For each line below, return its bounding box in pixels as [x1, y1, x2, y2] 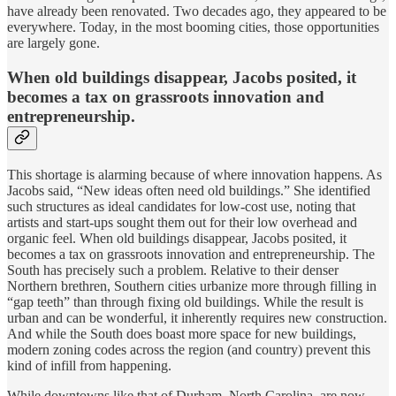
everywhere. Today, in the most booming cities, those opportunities [7, 19, 379, 35]
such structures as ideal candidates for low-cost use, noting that [7, 198, 355, 214]
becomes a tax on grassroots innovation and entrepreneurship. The [7, 246, 375, 262]
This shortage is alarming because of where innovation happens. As [7, 166, 382, 182]
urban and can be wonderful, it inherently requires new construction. [7, 309, 387, 325]
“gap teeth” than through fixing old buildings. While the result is [7, 293, 363, 309]
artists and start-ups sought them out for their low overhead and [7, 214, 357, 230]
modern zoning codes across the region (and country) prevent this [7, 341, 370, 357]
